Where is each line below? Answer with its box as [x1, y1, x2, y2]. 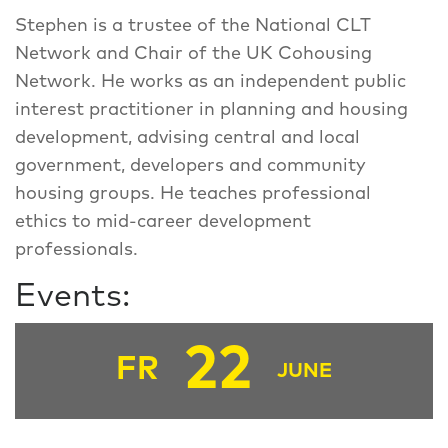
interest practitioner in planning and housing [15, 100, 408, 119]
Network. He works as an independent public [15, 72, 406, 91]
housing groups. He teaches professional [15, 184, 371, 203]
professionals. [15, 240, 138, 259]
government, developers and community [15, 156, 366, 175]
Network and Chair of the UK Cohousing [15, 44, 372, 63]
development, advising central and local [15, 128, 360, 147]
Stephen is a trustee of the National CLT [15, 16, 371, 35]
